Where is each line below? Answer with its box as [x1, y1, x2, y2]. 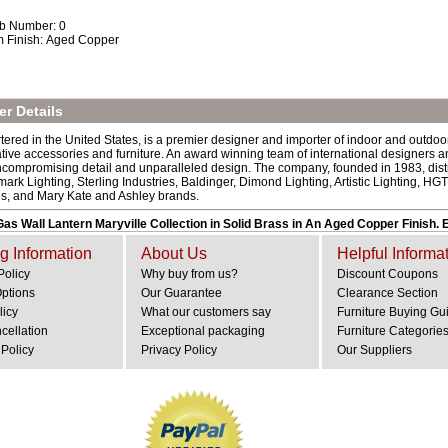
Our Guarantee [141, 286, 222, 300]
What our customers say [141, 305, 271, 319]
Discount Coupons [337, 267, 438, 281]
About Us [141, 245, 207, 262]
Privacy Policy [141, 343, 217, 357]
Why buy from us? [141, 267, 238, 281]
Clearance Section [337, 286, 438, 300]
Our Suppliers [337, 343, 412, 357]
